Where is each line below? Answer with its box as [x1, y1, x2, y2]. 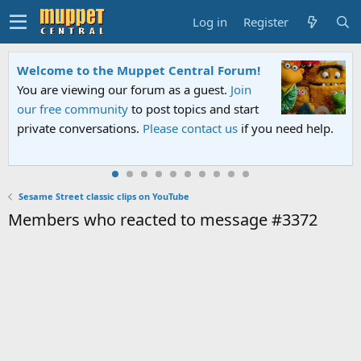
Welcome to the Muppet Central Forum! [17, 62, 260, 78]
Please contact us [143, 120, 238, 136]
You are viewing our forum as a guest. [17, 81, 230, 98]
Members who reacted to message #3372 [8, 209, 317, 230]
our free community [17, 101, 128, 117]
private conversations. [17, 120, 143, 136]
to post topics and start [128, 101, 259, 117]
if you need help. [238, 120, 334, 136]
